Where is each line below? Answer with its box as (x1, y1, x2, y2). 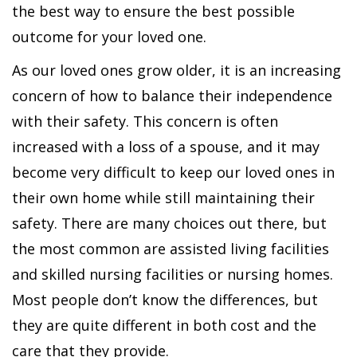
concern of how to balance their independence (12, 86, 332, 105)
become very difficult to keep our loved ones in (12, 163, 335, 182)
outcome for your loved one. (12, 27, 206, 46)
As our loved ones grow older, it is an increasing (12, 61, 341, 80)
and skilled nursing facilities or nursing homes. (12, 265, 333, 284)
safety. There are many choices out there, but (12, 214, 327, 233)
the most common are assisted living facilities (12, 239, 329, 258)
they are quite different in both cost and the (12, 316, 316, 335)
